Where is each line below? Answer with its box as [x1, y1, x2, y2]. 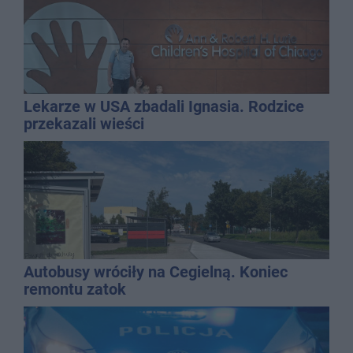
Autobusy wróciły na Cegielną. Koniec [24, 262, 288, 281]
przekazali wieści [24, 113, 144, 133]
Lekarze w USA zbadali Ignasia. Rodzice [24, 96, 304, 116]
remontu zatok [24, 279, 126, 299]
